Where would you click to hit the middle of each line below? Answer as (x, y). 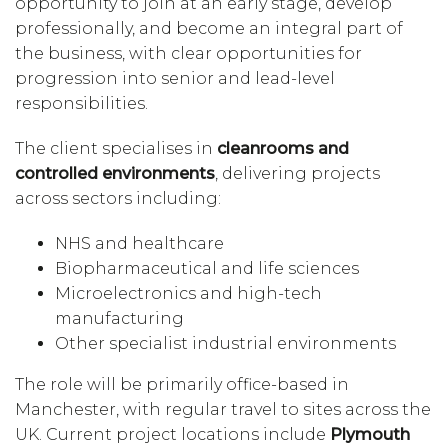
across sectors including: (118, 198)
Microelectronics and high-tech (188, 293)
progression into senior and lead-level (175, 78)
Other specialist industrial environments (225, 343)
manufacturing (119, 318)
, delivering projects (297, 173)
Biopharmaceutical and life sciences (207, 268)
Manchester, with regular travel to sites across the (223, 409)
